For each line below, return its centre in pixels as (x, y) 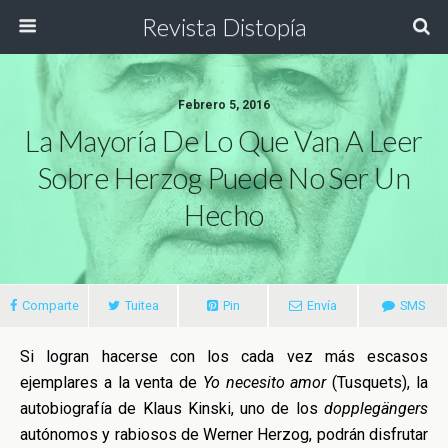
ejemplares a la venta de (111, 382)
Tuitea (141, 305)
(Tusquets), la (377, 382)
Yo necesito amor (264, 382)
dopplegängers (376, 408)
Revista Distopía (224, 26)
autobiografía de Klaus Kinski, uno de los (172, 408)
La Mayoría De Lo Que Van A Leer (224, 141)
